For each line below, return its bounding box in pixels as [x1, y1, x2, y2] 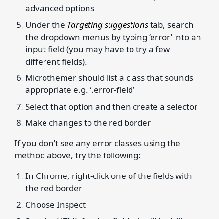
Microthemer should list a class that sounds [25, 72, 194, 83]
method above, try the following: [14, 150, 141, 161]
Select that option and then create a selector [25, 100, 198, 112]
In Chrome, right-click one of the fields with [25, 170, 193, 181]
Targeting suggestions [65, 19, 149, 30]
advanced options [25, 2, 95, 14]
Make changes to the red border [25, 117, 151, 128]
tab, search [148, 19, 194, 30]
